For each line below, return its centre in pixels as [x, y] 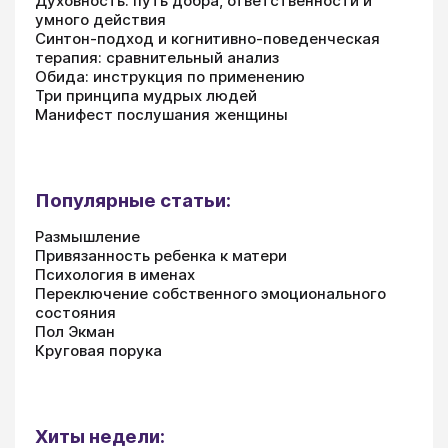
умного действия [100, 19]
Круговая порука [98, 350]
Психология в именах [115, 274]
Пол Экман [75, 331]
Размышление [87, 236]
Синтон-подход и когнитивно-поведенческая [207, 38]
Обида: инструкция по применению [170, 76]
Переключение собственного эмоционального [210, 293]
